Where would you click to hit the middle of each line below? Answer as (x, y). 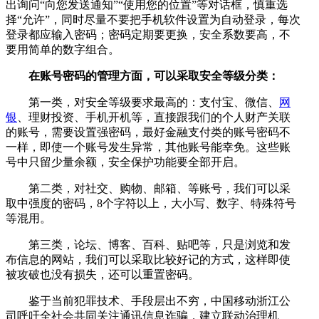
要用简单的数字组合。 (63, 49)
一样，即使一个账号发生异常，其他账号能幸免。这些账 (148, 147)
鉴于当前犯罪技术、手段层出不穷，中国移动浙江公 (148, 300)
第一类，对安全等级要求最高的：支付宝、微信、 (142, 102)
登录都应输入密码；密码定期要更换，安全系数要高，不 (148, 34)
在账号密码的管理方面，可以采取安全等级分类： (142, 75)
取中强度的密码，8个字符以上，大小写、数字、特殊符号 (151, 203)
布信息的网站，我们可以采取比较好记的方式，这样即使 (148, 259)
